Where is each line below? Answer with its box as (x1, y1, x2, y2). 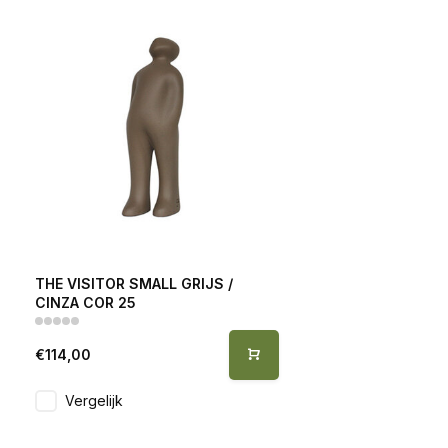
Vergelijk (65, 391, 123, 409)
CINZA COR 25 (35, 293, 136, 311)
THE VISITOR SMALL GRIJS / (35, 274, 233, 292)
